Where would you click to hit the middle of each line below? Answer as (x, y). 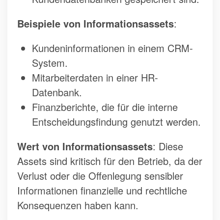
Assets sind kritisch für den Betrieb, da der (110, 161)
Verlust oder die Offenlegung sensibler (100, 176)
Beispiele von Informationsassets (96, 24)
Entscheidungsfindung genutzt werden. (116, 122)
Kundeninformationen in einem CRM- (112, 48)
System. (50, 63)
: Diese (168, 146)
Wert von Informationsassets (85, 146)
